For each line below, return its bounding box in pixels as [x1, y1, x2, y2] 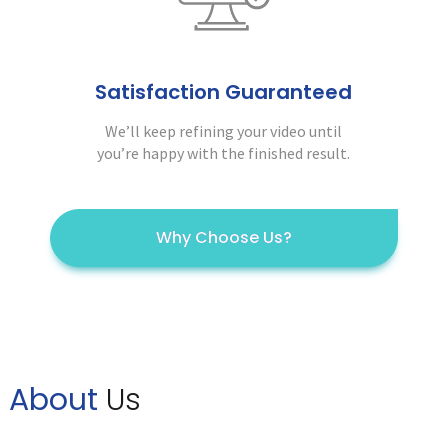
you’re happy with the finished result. [97, 143, 351, 164]
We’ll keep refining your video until [105, 121, 343, 142]
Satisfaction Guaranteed [95, 78, 353, 107]
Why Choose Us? [155, 226, 292, 250]
